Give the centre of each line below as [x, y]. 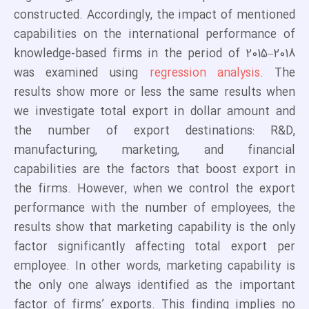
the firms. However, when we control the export [154, 189]
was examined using [82, 73]
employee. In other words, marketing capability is [154, 267]
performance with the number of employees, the [154, 209]
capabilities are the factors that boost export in [154, 170]
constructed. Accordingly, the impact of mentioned [154, 16]
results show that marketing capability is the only [154, 228]
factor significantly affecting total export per [154, 247]
